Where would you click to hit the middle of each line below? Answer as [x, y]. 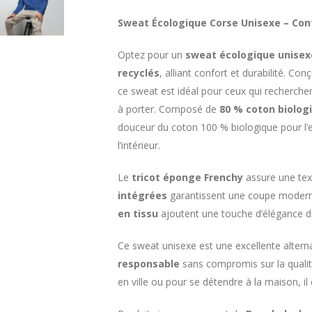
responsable [149, 264]
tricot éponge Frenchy [187, 177]
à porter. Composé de [169, 109]
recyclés [139, 73]
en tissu [138, 213]
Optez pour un [151, 55]
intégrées [142, 195]
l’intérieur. [139, 145]
